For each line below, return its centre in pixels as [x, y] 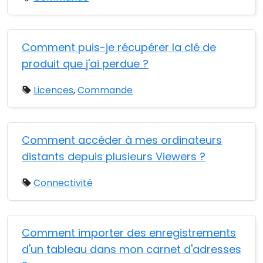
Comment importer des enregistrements [129, 233]
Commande [105, 90]
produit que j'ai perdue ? [85, 64]
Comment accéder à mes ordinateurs [122, 140]
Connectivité [63, 183]
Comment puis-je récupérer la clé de [119, 47]
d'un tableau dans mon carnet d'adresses [131, 249]
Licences [53, 90]
